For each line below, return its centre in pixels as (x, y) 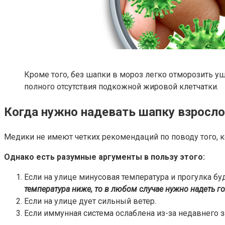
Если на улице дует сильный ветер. (90, 201)
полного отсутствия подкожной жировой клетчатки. (121, 87)
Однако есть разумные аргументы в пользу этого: (104, 157)
